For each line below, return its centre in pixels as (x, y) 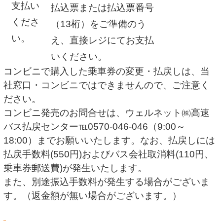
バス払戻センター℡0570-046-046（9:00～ (95, 127)
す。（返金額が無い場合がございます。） (93, 196)
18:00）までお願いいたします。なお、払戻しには (110, 141)
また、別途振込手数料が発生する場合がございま (107, 182)
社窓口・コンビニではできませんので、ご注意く (107, 85)
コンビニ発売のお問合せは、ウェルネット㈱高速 (107, 113)
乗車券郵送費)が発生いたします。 (75, 168)
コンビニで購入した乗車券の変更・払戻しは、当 (107, 72)
